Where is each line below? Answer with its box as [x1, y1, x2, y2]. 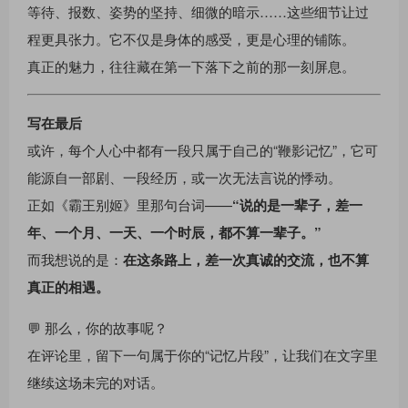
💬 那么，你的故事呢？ [27, 317, 168, 337]
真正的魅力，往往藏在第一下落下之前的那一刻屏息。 [27, 56, 355, 76]
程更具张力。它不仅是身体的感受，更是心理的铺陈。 [27, 28, 355, 48]
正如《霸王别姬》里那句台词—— [27, 194, 232, 214]
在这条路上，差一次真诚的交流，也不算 [123, 249, 369, 270]
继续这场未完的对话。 [27, 372, 164, 392]
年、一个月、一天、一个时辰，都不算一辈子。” [27, 221, 321, 242]
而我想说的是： [27, 249, 123, 269]
